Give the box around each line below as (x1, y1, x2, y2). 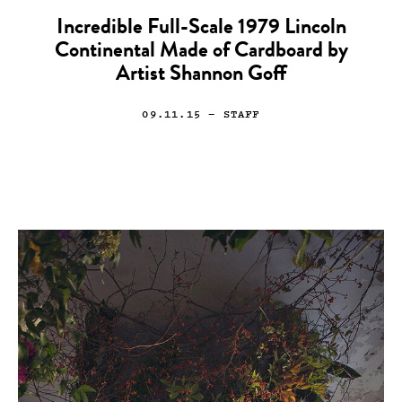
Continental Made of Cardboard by (54, 40, 348, 63)
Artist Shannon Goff (116, 64, 286, 86)
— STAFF (201, 105, 260, 121)
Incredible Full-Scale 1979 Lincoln (56, 17, 346, 39)
